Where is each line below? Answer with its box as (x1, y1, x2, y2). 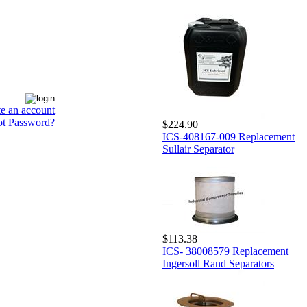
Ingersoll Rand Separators (162, 258, 274, 269)
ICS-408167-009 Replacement (162, 131, 295, 143)
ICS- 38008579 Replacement (162, 245, 288, 257)
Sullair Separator (162, 143, 234, 155)
